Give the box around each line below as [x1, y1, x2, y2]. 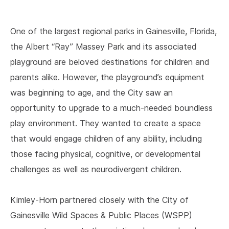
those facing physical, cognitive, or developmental [10, 148, 200, 159]
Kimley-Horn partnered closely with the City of [10, 194, 189, 205]
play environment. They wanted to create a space [10, 118, 201, 129]
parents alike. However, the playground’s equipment [10, 72, 204, 83]
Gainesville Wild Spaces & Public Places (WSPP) [10, 210, 192, 221]
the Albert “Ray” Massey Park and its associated [10, 41, 196, 52]
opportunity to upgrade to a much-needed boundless [10, 102, 213, 113]
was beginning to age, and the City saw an [10, 87, 173, 98]
